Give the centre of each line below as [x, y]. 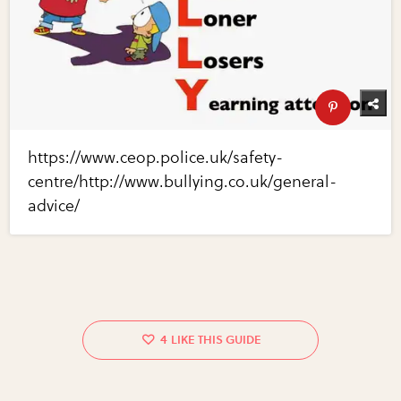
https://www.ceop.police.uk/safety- [156, 157]
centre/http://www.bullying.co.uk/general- [183, 181]
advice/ [54, 205]
